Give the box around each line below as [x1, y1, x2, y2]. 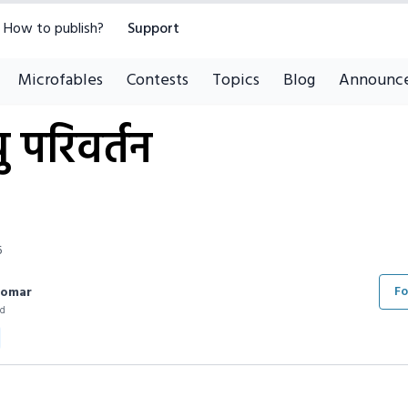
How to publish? [4, 17, 104, 41]
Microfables [17, 67, 103, 94]
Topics [211, 67, 260, 94]
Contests [126, 67, 189, 94]
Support [127, 17, 179, 41]
